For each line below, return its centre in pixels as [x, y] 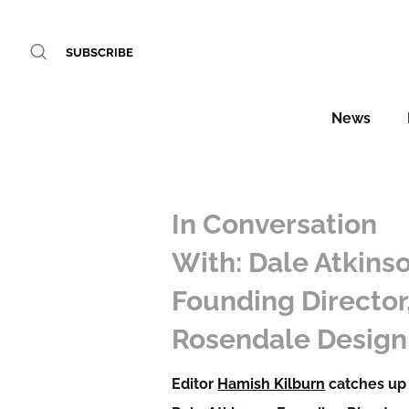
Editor [195, 384]
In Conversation [275, 224]
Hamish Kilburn [272, 384]
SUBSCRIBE [100, 52]
